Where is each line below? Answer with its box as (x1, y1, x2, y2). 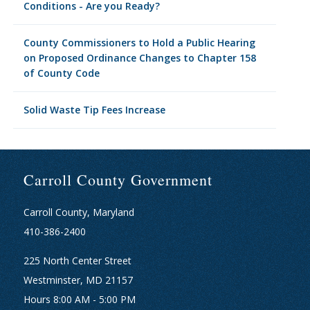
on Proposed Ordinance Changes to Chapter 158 (23, 51, 256, 64)
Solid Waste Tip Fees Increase (23, 103, 165, 116)
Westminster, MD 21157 (23, 273, 133, 286)
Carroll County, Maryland (23, 206, 134, 219)
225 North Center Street (23, 254, 131, 267)
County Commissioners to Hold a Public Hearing (23, 36, 255, 49)
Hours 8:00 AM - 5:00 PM (23, 293, 136, 306)
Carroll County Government (23, 170, 212, 190)
